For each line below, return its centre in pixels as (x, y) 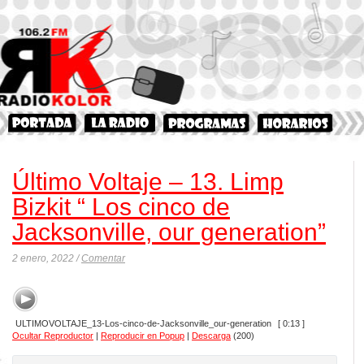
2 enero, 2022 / (47, 258)
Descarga (211, 335)
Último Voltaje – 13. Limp (148, 182)
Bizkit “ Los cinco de (121, 207)
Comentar (103, 258)
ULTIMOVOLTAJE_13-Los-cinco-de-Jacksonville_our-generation (144, 323)
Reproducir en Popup (143, 335)
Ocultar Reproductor (53, 335)
